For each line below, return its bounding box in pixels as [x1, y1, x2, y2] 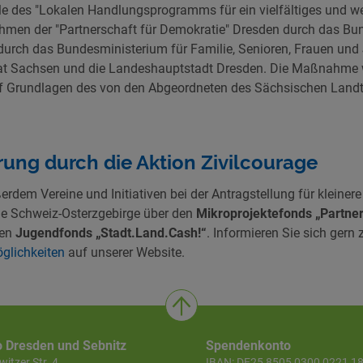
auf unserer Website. [68, 245, 185, 261]
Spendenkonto [206, 338, 291, 354]
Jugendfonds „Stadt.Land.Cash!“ [15, 225, 207, 241]
